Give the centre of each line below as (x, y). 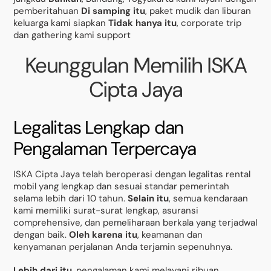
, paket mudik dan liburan (198, 11)
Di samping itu (113, 11)
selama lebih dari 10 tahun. (71, 198)
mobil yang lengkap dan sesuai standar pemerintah (122, 186)
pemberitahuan (47, 11)
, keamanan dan (170, 234)
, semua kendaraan (209, 198)
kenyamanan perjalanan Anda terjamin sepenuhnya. (123, 247)
